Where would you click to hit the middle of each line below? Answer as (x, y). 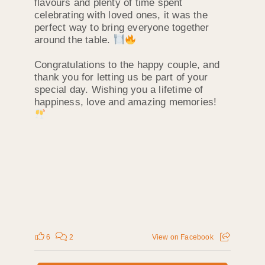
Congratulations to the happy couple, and (127, 65)
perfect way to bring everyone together (122, 28)
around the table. (74, 40)
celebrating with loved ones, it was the (121, 15)
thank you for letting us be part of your (121, 77)
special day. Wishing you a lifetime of (119, 90)
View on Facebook (182, 237)
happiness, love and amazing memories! (126, 102)
